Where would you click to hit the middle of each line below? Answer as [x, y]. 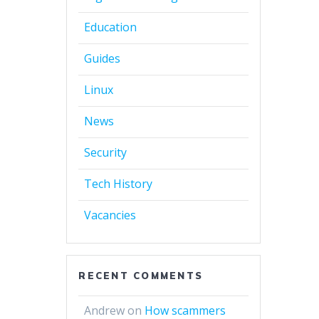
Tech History [119, 184]
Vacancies [110, 215]
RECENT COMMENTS [141, 276]
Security [106, 153]
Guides [103, 59]
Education [111, 27]
